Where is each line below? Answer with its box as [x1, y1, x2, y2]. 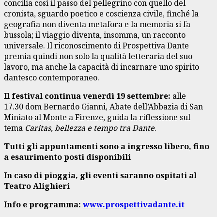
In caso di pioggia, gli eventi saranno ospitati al [4, 170, 197, 181]
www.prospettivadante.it [83, 199, 185, 210]
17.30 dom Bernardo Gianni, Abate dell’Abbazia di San [4, 101, 203, 112]
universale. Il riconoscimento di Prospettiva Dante [4, 40, 189, 51]
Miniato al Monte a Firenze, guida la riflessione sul [4, 111, 190, 123]
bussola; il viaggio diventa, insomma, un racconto [4, 29, 186, 40]
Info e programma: [4, 199, 83, 210]
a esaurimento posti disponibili [4, 151, 131, 162]
